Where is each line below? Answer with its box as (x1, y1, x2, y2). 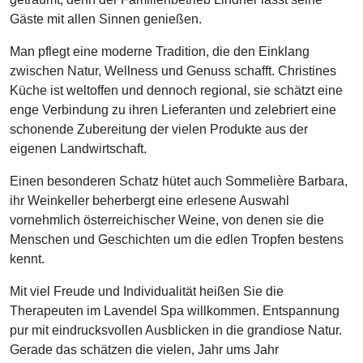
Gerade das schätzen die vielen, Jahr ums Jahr (10, 343, 279, 357)
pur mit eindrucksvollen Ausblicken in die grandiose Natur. (10, 323, 342, 337)
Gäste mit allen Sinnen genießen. (10, 12, 202, 26)
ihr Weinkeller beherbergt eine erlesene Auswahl (10, 194, 289, 207)
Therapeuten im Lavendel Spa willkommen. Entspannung (10, 304, 340, 318)
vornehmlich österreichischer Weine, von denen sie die (10, 213, 324, 227)
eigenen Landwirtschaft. (10, 142, 147, 156)
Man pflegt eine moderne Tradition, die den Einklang (10, 45, 310, 58)
